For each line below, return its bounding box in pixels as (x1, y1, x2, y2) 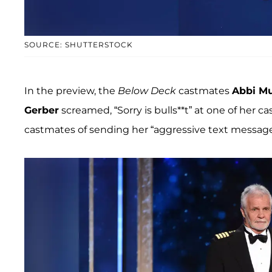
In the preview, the (24, 85, 118, 97)
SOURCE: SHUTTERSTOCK (24, 40, 133, 50)
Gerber (24, 104, 59, 117)
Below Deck (118, 85, 176, 97)
